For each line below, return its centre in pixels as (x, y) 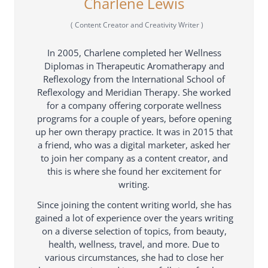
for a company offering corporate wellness (134, 105)
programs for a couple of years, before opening (134, 118)
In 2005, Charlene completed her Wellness (134, 52)
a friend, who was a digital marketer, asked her (134, 144)
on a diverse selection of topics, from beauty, (134, 231)
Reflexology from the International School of (134, 79)
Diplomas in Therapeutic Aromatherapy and (134, 66)
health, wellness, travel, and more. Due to (134, 244)
